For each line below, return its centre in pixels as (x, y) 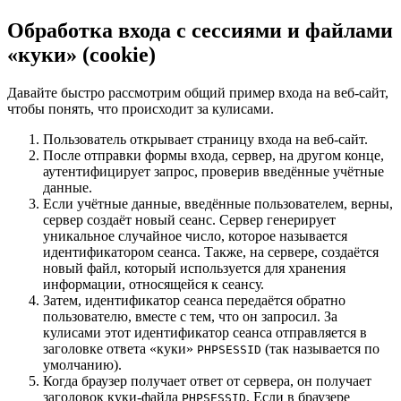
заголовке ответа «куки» (120, 349)
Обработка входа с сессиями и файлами (200, 31)
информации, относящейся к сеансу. (154, 285)
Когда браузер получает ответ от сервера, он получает (207, 381)
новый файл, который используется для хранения (194, 269)
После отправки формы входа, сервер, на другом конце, (213, 156)
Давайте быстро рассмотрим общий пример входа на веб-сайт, (198, 93)
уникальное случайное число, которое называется (195, 236)
